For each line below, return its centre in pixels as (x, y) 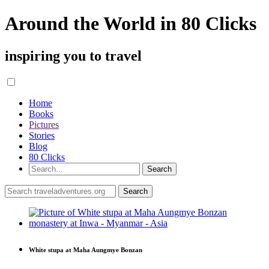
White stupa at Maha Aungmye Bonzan (86, 249)
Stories (42, 135)
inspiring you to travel (73, 56)
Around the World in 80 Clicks (131, 24)
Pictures (44, 124)
